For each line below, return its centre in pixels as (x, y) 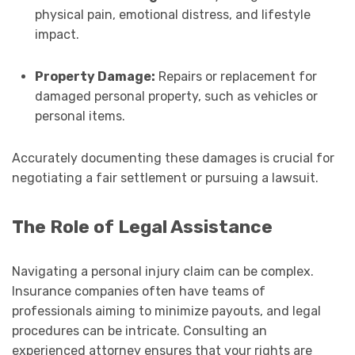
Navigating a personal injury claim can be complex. (163, 272)
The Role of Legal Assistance (142, 227)
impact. (57, 35)
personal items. (80, 116)
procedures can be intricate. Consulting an (139, 331)
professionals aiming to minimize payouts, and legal (166, 311)
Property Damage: (95, 77)
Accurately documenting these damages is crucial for (173, 158)
